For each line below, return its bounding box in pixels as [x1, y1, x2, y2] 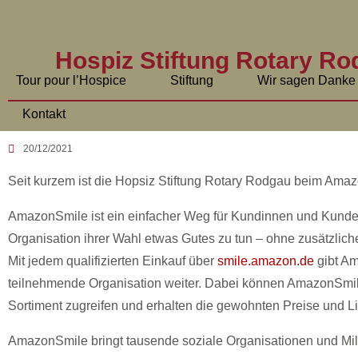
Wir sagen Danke [257, 74, 356, 87]
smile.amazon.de [217, 254, 314, 268]
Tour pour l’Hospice [16, 74, 126, 87]
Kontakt [22, 107, 66, 121]
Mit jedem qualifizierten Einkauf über [8, 254, 217, 268]
